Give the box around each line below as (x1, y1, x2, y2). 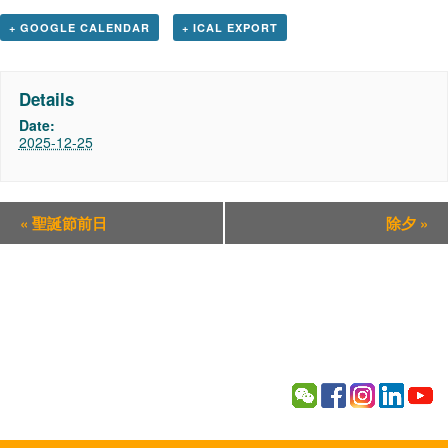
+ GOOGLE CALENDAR (9, 20, 150, 35)
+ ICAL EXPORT (181, 20, 278, 35)
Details (18, 86, 74, 111)
